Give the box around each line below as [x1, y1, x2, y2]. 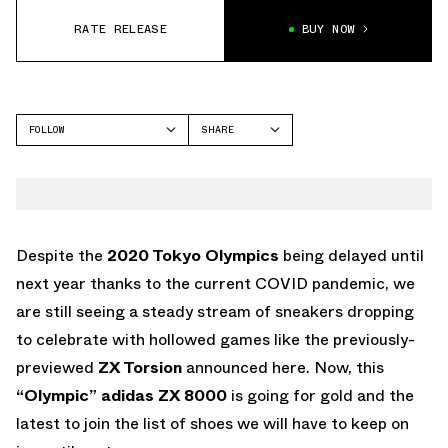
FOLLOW [29, 121, 64, 137]
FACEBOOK [201, 151, 250, 167]
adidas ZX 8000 [101, 383, 227, 407]
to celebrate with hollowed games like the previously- [16, 327, 415, 351]
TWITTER [201, 177, 246, 193]
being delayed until [279, 243, 424, 267]
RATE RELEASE [73, 20, 168, 39]
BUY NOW [301, 20, 356, 39]
